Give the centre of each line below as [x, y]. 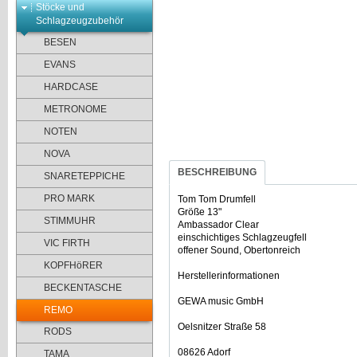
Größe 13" [200, 212]
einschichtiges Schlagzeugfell [242, 238]
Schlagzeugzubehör [80, 21]
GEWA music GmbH [221, 302]
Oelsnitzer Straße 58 [222, 327]
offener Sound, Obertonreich [239, 251]
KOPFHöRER [73, 266]
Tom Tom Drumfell [217, 200]
